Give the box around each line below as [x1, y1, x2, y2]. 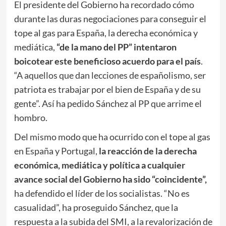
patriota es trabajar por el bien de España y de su [14, 84, 201, 95]
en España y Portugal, [14, 145, 99, 157]
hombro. [14, 112, 47, 124]
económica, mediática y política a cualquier [14, 159, 185, 171]
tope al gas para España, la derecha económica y [14, 27, 198, 39]
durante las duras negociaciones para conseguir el [14, 13, 206, 25]
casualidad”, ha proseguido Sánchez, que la [14, 202, 178, 213]
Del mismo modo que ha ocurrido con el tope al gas [14, 131, 210, 143]
